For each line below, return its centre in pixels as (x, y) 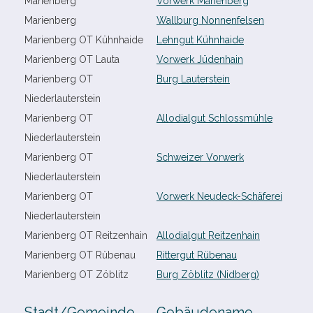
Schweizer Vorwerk (200, 157)
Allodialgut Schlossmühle (214, 118)
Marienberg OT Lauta (72, 59)
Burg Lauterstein (193, 79)
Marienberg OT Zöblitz (77, 275)
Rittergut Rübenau (197, 255)
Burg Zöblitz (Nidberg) (208, 275)
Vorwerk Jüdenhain (200, 59)
